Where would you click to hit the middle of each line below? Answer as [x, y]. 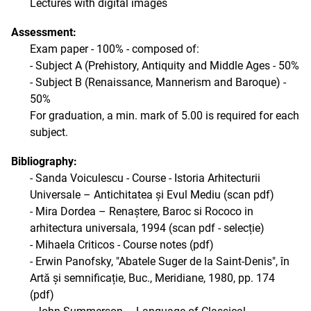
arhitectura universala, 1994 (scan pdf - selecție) [147, 228]
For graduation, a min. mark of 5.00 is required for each [165, 116]
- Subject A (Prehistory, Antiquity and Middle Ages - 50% [165, 66]
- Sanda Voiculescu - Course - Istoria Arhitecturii [145, 178]
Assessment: [44, 32]
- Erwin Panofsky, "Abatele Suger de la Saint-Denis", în [160, 261]
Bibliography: [44, 161]
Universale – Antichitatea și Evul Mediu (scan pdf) [152, 195]
